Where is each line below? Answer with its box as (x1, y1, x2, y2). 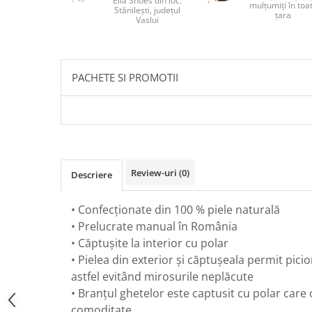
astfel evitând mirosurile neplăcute (71, 269, 253, 284)
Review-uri (131, 166, 179, 179)
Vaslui (136, 14, 159, 26)
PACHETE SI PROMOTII (72, 70, 178, 84)
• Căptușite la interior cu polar (71, 235, 228, 251)
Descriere (71, 169, 112, 181)
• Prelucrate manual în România (71, 219, 237, 234)
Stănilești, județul (114, 4, 181, 16)
